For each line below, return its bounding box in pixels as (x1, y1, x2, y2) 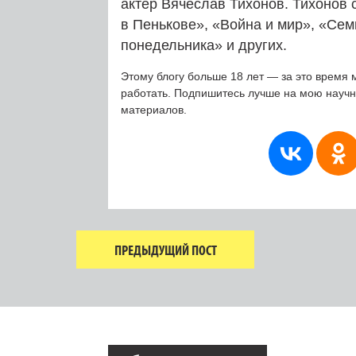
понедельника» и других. (121, 37, 287, 53)
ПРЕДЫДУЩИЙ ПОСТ (114, 240, 217, 259)
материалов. (121, 103, 187, 116)
